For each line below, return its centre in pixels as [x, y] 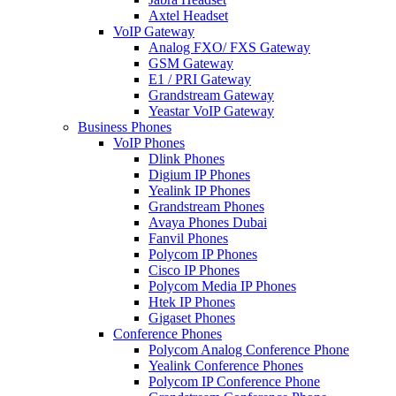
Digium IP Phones [199, 175]
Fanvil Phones [188, 238]
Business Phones [125, 127]
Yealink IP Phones [199, 190]
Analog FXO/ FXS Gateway [229, 47]
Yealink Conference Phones [226, 366]
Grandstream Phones [206, 206]
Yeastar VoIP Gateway [211, 111]
